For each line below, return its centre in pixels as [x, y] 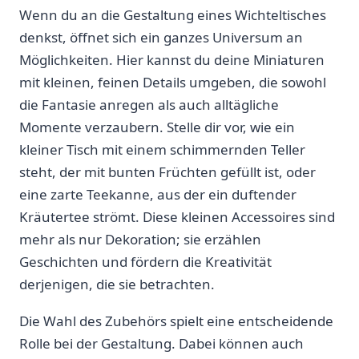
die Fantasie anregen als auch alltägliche [149, 105]
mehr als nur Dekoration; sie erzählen [140, 240]
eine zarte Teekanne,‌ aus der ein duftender [158, 195]
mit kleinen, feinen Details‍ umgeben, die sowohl [173, 83]
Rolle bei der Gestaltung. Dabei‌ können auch [161, 344]
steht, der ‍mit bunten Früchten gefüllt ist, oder [167, 172]
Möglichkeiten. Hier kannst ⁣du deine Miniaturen [172, 60]
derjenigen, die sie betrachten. [117, 284]
